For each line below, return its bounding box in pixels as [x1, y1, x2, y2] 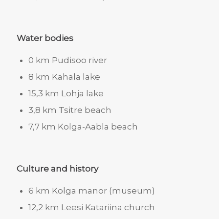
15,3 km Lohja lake [28, 88, 104, 99]
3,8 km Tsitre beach [28, 105, 111, 115]
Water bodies [16, 33, 73, 43]
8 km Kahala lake [28, 72, 100, 82]
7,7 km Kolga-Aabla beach [28, 122, 138, 132]
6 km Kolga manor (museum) [28, 186, 155, 196]
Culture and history [16, 163, 98, 174]
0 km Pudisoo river [28, 55, 107, 66]
